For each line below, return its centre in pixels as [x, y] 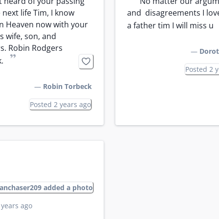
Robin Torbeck [67, 86]
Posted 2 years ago [60, 104]
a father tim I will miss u [170, 25]
